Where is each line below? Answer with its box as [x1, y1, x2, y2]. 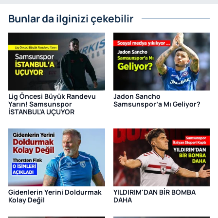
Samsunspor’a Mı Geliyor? [113, 99, 200, 109]
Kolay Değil [8, 195, 45, 205]
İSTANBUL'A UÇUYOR [8, 107, 74, 117]
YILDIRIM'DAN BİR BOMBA [113, 187, 196, 197]
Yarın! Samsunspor [8, 99, 72, 109]
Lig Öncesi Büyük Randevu [8, 91, 96, 101]
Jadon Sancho [113, 91, 161, 101]
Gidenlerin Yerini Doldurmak [8, 187, 102, 197]
